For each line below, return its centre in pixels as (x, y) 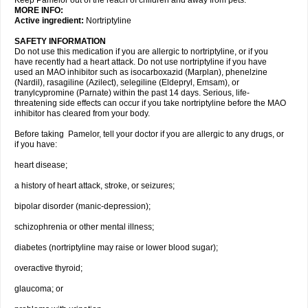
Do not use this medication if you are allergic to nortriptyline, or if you (141, 52)
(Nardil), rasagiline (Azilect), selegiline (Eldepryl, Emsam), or (127, 82)
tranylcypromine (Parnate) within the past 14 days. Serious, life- (132, 93)
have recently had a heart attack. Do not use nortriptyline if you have (141, 62)
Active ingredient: (50, 21)
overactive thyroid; (48, 268)
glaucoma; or (39, 289)
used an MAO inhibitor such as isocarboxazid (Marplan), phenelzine (141, 72)
